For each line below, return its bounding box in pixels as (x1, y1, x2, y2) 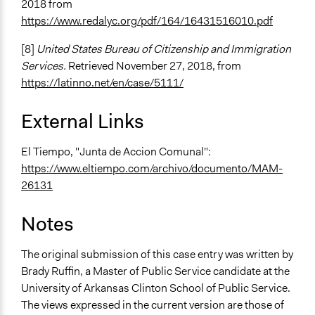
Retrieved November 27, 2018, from (68, 58, 241, 74)
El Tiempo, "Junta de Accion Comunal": (21, 144, 211, 160)
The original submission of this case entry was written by (21, 247, 293, 262)
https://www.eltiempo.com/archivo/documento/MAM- (21, 161, 283, 176)
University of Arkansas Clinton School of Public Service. (21, 281, 290, 296)
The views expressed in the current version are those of (21, 297, 284, 313)
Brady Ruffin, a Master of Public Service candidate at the (21, 264, 290, 279)
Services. (21, 58, 68, 74)
